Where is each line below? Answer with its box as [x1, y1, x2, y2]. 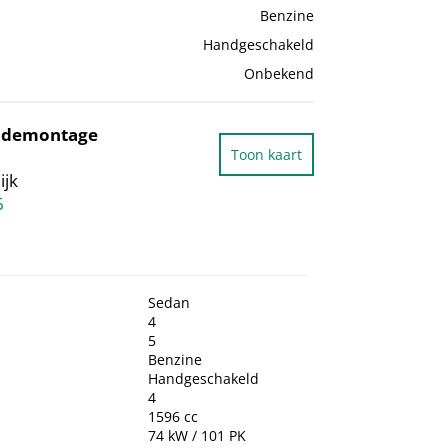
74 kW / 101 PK [148, 426, 246, 446]
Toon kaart [230, 145, 302, 165]
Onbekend [243, 64, 314, 84]
